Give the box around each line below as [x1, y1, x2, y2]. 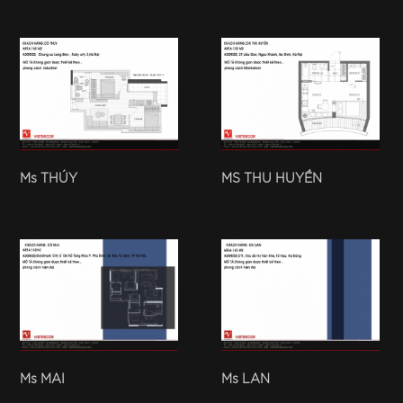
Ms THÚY [20, 172, 77, 185]
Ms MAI [20, 372, 65, 386]
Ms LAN [221, 372, 270, 386]
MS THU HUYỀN [221, 172, 322, 185]
